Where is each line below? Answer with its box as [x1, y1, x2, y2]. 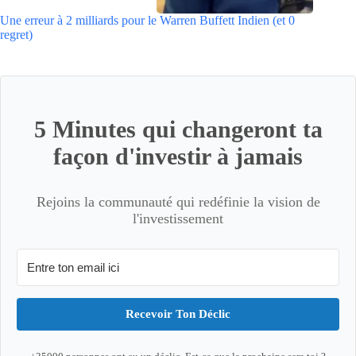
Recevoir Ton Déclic [126, 307, 230, 320]
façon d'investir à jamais [53, 142, 303, 169]
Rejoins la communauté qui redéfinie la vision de [36, 193, 320, 210]
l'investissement [133, 210, 223, 226]
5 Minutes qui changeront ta [33, 115, 323, 142]
